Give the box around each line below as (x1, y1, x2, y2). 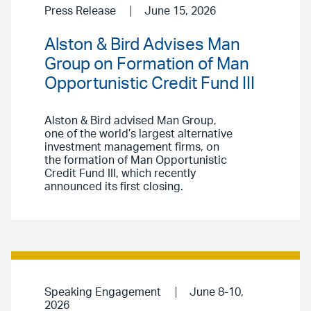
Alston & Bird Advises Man (44, 37, 240, 54)
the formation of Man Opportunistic (44, 155, 227, 167)
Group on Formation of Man (44, 56, 249, 74)
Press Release (44, 5, 116, 17)
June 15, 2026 (144, 5, 216, 17)
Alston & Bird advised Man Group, (44, 115, 217, 127)
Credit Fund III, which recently (44, 168, 196, 180)
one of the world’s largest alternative (44, 128, 233, 140)
